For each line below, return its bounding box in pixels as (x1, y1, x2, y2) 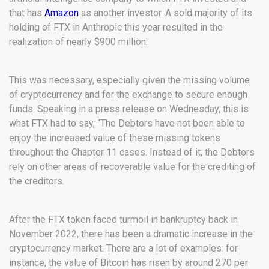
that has (9, 7, 44, 19)
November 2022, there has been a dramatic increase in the (9, 228, 253, 240)
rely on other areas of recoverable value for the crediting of (9, 161, 256, 173)
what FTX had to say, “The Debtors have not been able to (9, 118, 245, 130)
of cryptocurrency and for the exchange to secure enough (9, 89, 247, 101)
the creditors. (9, 175, 64, 187)
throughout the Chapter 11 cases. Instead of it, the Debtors (9, 147, 255, 159)
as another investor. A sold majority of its (79, 7, 252, 19)
